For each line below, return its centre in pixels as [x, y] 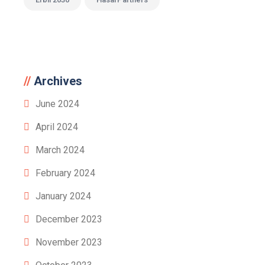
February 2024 [65, 173]
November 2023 [69, 242]
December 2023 [69, 219]
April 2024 [57, 127]
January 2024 [63, 196]
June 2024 [57, 104]
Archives [58, 81]
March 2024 [60, 150]
